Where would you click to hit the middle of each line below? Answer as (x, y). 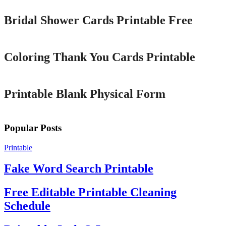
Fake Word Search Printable (79, 169)
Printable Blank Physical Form (85, 94)
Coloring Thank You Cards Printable (100, 57)
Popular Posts (33, 128)
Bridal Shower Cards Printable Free (98, 20)
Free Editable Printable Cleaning (90, 192)
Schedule (27, 206)
